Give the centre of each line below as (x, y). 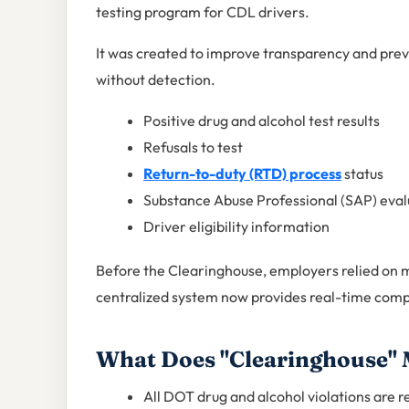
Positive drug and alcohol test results (262, 121)
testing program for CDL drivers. (203, 12)
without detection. (156, 80)
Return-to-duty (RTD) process (242, 174)
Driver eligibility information (236, 227)
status (362, 174)
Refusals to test (193, 147)
